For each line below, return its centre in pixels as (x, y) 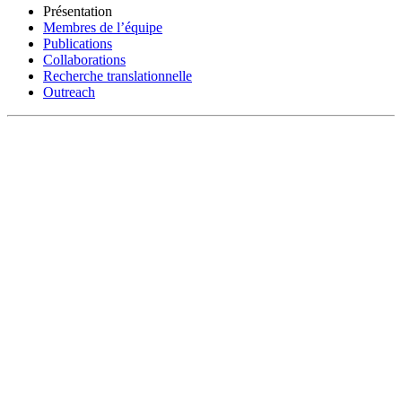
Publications (78, 43)
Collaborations (84, 59)
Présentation (78, 11)
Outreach (69, 92)
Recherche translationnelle (118, 75)
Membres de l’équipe (103, 27)
